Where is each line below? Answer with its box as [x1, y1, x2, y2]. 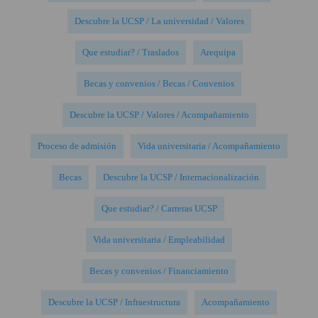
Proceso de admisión [38, 140, 116, 151]
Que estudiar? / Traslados [82, 46, 179, 57]
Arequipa [200, 46, 236, 57]
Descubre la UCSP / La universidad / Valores [74, 15, 244, 26]
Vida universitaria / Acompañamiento [138, 140, 280, 151]
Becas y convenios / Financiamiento [89, 265, 229, 276]
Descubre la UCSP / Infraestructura [48, 296, 180, 307]
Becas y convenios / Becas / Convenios [84, 77, 234, 89]
